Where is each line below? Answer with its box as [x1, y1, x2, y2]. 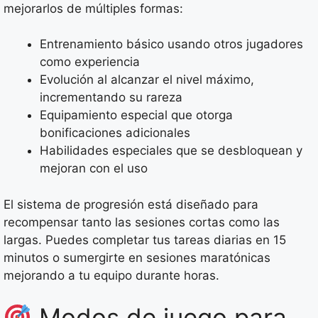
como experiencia [40, 55, 140, 70]
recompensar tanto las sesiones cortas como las [4, 214, 280, 229]
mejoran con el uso [40, 161, 148, 176]
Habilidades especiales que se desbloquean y [40, 143, 302, 158]
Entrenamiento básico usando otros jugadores [40, 37, 303, 52]
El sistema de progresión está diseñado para [4, 197, 258, 212]
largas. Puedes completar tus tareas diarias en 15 [4, 232, 286, 247]
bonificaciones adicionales [40, 126, 190, 141]
